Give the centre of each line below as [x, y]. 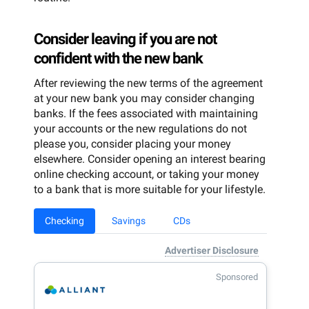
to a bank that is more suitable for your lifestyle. [150, 190]
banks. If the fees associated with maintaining [146, 114]
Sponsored [237, 277]
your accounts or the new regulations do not [140, 129]
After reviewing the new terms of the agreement [148, 83]
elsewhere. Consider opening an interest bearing [150, 159]
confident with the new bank [118, 59]
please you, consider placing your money [132, 144]
